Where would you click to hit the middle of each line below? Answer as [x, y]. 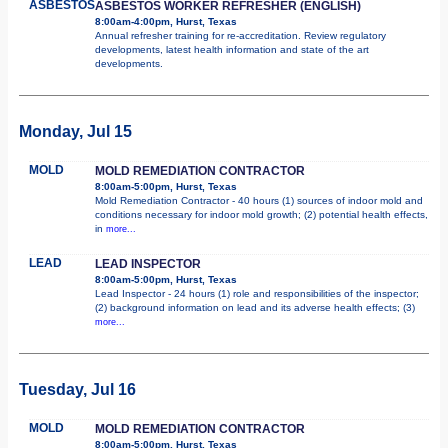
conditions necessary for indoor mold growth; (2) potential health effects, [261, 214]
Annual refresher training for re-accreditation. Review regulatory [240, 35]
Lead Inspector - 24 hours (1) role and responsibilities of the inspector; [257, 293]
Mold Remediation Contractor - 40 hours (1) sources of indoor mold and [259, 200]
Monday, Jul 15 [75, 131]
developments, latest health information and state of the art [232, 49]
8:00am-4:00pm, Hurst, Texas [166, 21]
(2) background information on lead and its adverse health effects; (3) [255, 307]
